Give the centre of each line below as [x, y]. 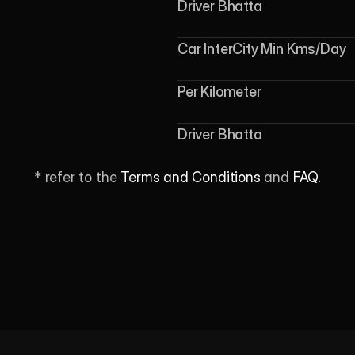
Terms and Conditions [191, 177]
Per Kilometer [219, 92]
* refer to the [77, 177]
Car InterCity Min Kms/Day [262, 49]
